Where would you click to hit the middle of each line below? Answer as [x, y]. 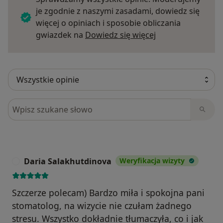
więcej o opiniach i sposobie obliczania [108, 23]
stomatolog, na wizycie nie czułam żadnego [102, 205]
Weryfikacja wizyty [152, 160]
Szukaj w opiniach [44, 104]
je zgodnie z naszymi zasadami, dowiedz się [118, 11]
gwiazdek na [60, 35]
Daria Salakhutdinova [68, 161]
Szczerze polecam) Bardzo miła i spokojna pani [108, 192]
